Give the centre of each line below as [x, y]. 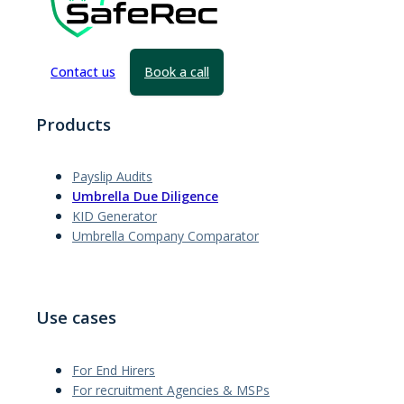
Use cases [76, 317]
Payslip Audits [112, 177]
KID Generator [115, 216]
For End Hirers [114, 370]
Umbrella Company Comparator [165, 236]
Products [73, 124]
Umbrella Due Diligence [145, 197]
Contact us [83, 72]
